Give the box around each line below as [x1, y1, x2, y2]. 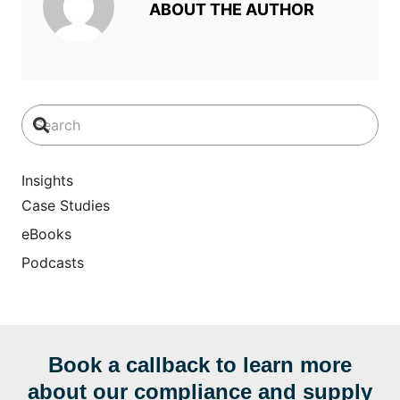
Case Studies [21, 196, 110, 215]
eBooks [21, 225, 71, 244]
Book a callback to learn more [48, 353, 352, 378]
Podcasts [21, 254, 84, 272]
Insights [21, 171, 73, 190]
